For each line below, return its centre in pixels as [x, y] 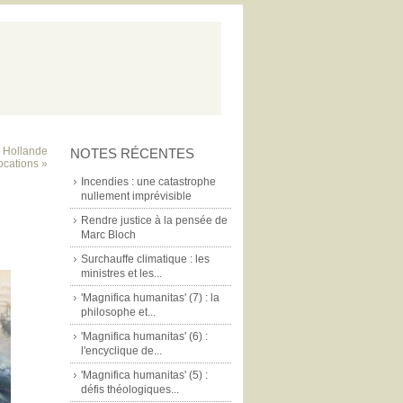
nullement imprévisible [136, 196]
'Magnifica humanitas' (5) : [144, 375]
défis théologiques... [130, 390]
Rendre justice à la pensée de [154, 220]
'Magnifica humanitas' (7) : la [150, 298]
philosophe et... [118, 312]
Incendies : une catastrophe [148, 182]
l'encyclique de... [121, 351]
